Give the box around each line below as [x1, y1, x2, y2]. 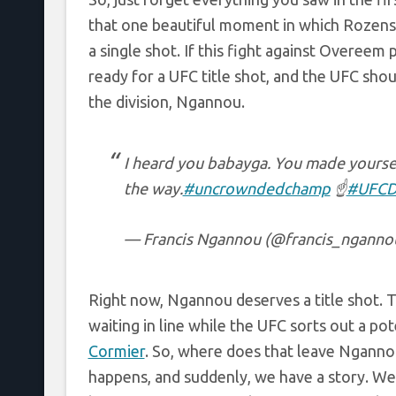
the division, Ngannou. [88, 92, 245, 110]
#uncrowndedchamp [182, 179, 331, 197]
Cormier [88, 341, 145, 360]
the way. [123, 179, 183, 197]
